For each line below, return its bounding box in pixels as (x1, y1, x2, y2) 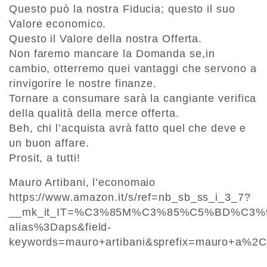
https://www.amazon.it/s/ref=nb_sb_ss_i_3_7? (9, 191, 251, 204)
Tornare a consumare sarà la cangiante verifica (9, 92, 257, 105)
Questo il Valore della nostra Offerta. (9, 33, 203, 45)
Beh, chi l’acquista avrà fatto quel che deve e (9, 122, 247, 135)
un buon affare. (9, 137, 89, 150)
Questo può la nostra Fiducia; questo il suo (9, 3, 235, 15)
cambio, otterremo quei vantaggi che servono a (9, 63, 257, 75)
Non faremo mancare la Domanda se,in (9, 48, 215, 60)
